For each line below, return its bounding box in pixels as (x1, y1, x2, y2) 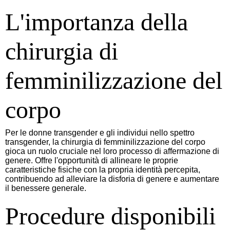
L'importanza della (5, 8, 188, 35)
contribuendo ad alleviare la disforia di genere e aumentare (5, 174, 219, 183)
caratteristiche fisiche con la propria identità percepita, (5, 165, 200, 174)
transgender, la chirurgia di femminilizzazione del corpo (5, 137, 205, 146)
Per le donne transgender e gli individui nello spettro (5, 128, 195, 137)
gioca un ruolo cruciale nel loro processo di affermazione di (5, 146, 219, 156)
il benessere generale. (5, 183, 86, 193)
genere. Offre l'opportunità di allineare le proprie (5, 156, 178, 165)
